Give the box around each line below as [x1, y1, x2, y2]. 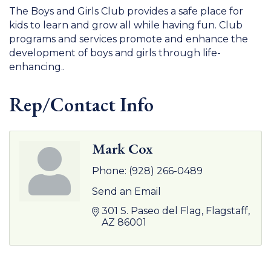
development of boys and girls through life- [9, 47, 221, 59]
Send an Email [92, 185, 161, 197]
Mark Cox [92, 139, 153, 158]
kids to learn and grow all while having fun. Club [9, 19, 243, 31]
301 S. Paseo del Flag [102, 204, 201, 217]
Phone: [92, 165, 126, 177]
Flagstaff [206, 204, 248, 217]
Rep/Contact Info [9, 91, 154, 117]
